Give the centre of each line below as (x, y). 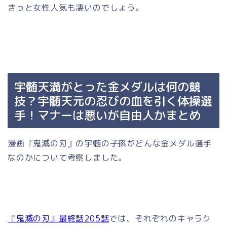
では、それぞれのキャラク (160, 218)
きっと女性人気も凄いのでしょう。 (76, 8)
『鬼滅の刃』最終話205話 (59, 218)
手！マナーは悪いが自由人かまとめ (107, 115)
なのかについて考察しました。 (67, 157)
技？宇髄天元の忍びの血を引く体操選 (113, 101)
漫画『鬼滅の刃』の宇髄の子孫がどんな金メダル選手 (110, 143)
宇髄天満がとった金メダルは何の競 (107, 86)
